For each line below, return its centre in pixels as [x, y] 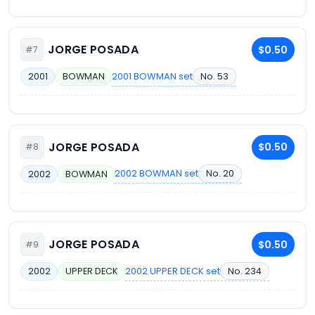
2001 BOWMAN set [153, 76]
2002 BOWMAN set [157, 174]
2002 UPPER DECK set [173, 271]
